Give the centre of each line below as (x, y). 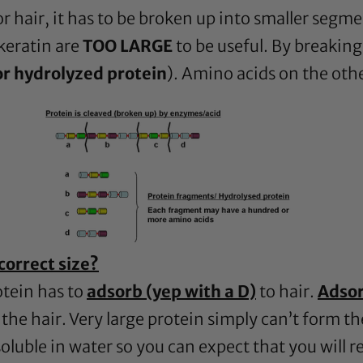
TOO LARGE (128, 46)
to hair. (287, 292)
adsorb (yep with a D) (171, 292)
